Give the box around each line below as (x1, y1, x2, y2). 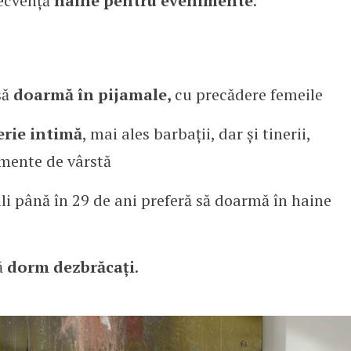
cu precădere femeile (174, 83, 323, 105)
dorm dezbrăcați (6, 255, 135, 277)
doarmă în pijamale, (9, 83, 175, 105)
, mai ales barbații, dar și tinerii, (81, 122, 310, 144)
